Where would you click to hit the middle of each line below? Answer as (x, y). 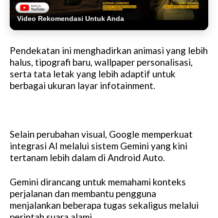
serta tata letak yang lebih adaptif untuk (93, 73)
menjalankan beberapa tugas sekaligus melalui (104, 205)
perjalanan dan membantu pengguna (83, 193)
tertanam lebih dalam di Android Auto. (87, 157)
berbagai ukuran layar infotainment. (82, 85)
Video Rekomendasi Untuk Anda (71, 18)
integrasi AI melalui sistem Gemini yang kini (99, 145)
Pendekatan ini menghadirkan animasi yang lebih (109, 50)
